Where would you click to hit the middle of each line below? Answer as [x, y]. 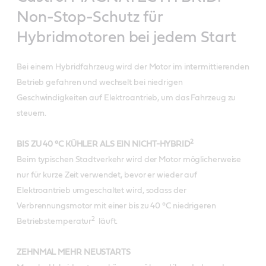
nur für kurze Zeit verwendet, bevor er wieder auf [107, 175]
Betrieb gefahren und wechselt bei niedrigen [100, 83]
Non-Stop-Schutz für [90, 17]
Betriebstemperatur [54, 221]
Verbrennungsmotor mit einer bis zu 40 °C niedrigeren [116, 206]
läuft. [108, 221]
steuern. [32, 113]
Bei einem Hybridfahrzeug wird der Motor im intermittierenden [133, 67]
